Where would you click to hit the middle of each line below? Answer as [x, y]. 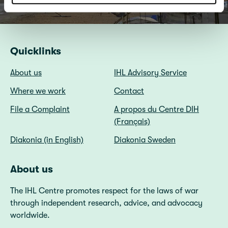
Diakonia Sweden [145, 140]
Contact [129, 91]
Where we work [38, 91]
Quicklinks [36, 51]
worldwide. [30, 215]
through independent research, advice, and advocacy [106, 203]
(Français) [132, 122]
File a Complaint [40, 109]
